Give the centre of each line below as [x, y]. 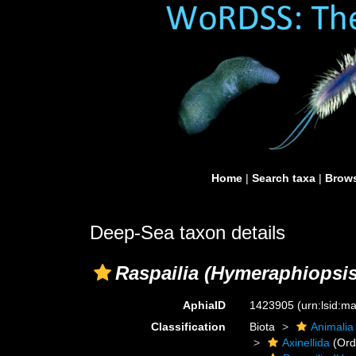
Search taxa [284, 178]
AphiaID [205, 305]
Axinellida [306, 342]
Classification [189, 327]
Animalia [333, 327]
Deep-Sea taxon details [188, 232]
